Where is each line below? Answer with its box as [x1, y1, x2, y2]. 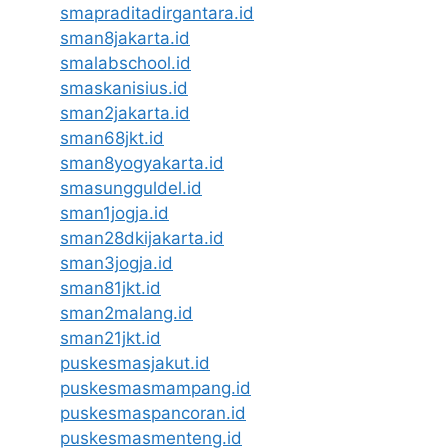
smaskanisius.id [60, 78, 188, 99]
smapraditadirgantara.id [60, 3, 254, 24]
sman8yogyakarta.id [60, 153, 224, 174]
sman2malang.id [60, 303, 193, 324]
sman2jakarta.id [60, 103, 190, 124]
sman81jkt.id [60, 278, 161, 299]
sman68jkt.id [60, 128, 164, 149]
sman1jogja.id [60, 203, 169, 224]
